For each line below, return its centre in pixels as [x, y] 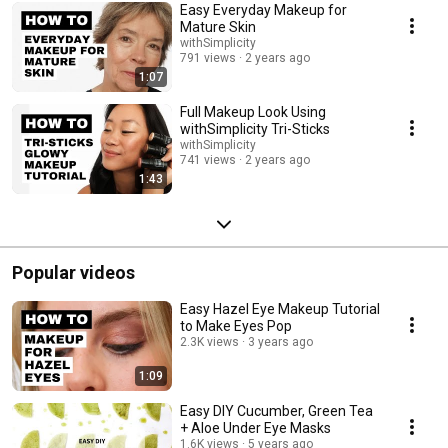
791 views [208, 57]
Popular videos [73, 272]
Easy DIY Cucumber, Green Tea [276, 410]
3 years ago [280, 341]
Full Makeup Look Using [253, 111]
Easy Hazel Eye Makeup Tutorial [280, 308]
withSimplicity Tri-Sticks [255, 128]
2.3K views [209, 341]
